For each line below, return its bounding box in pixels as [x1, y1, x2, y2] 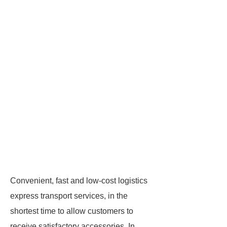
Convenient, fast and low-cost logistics [10, 176, 147, 185]
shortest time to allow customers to [10, 207, 133, 215]
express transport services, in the [10, 192, 128, 200]
